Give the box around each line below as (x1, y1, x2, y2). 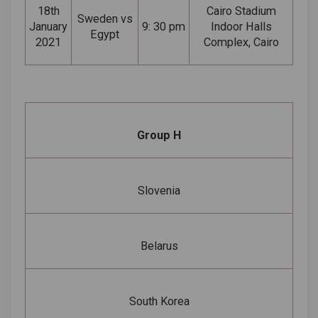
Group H (137, 128, 181, 142)
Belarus (140, 238, 178, 253)
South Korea (128, 294, 190, 308)
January (29, 19, 67, 33)
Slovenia (138, 183, 180, 197)
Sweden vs (77, 11, 133, 26)
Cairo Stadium (206, 4, 276, 18)
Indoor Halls (210, 19, 272, 33)
